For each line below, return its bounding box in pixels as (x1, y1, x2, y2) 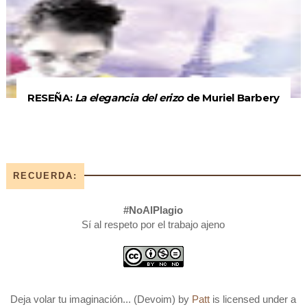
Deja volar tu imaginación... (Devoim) (10, 293, 179, 305)
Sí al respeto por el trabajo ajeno (82, 218, 225, 230)
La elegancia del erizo (74, 90, 184, 104)
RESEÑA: (27, 90, 75, 104)
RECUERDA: (12, 170, 77, 181)
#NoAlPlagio (123, 204, 184, 216)
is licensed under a (210, 293, 297, 305)
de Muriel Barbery (184, 90, 280, 104)
